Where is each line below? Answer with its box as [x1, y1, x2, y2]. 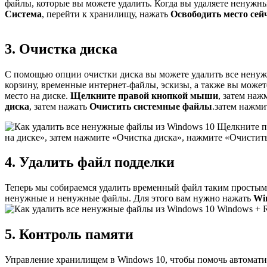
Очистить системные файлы [89, 101, 212, 111]
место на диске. [5, 90, 70, 101]
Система [5, 8, 42, 19]
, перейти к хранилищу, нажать [42, 8, 170, 19]
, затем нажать [29, 101, 89, 111]
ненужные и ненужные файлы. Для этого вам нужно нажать [5, 193, 253, 204]
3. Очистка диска [5, 41, 117, 57]
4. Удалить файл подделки [5, 154, 175, 170]
